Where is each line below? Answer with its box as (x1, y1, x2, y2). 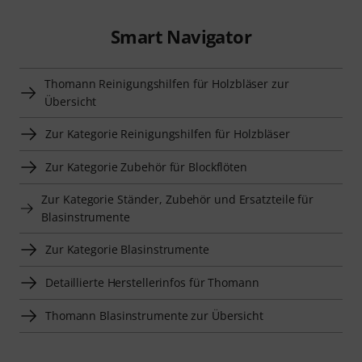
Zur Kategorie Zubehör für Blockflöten (45, 159, 247, 175)
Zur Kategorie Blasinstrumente (45, 242, 209, 258)
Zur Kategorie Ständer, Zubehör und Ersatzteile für (41, 192, 314, 208)
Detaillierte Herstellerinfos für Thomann (45, 275, 259, 291)
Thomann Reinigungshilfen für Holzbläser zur (44, 76, 289, 92)
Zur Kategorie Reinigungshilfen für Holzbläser (45, 126, 291, 142)
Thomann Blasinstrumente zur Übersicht (45, 308, 263, 324)
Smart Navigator (110, 24, 251, 49)
